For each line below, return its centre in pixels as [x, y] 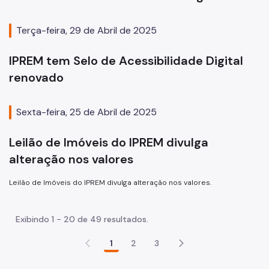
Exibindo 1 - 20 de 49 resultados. [82, 219]
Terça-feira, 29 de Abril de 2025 [86, 31]
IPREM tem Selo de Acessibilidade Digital [126, 61]
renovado [36, 78]
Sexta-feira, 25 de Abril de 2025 [86, 112]
